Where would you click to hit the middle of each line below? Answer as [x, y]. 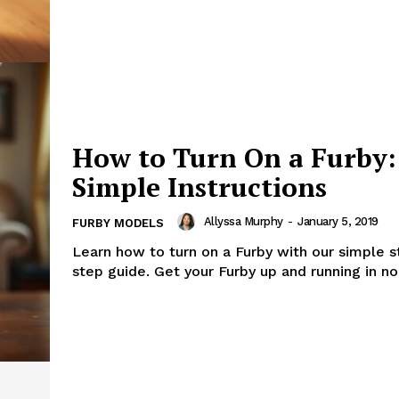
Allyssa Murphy [243, 222]
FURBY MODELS [118, 223]
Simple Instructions [199, 187]
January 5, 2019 [338, 222]
